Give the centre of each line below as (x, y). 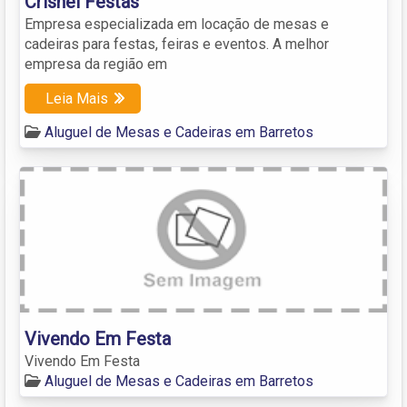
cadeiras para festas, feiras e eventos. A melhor (177, 44)
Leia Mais (77, 98)
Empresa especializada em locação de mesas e (177, 24)
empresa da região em (96, 64)
